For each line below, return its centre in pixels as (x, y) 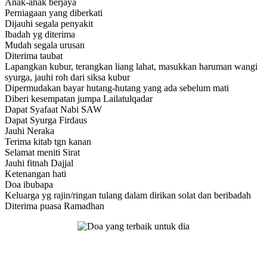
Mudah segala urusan (45, 45)
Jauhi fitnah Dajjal (39, 163)
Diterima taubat (34, 55)
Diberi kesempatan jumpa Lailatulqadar (79, 98)
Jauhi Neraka (30, 131)
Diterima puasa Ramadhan (55, 206)
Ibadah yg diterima (40, 34)
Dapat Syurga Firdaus (46, 120)
